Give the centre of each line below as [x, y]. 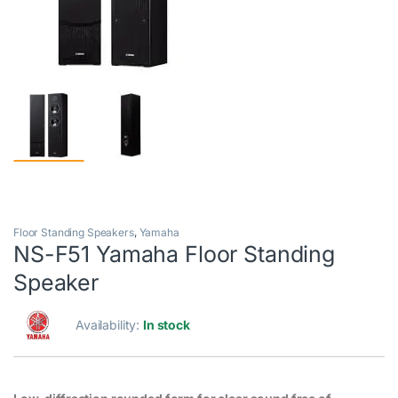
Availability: [110, 325]
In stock [167, 325]
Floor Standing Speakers [74, 233]
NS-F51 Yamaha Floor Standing [175, 255]
